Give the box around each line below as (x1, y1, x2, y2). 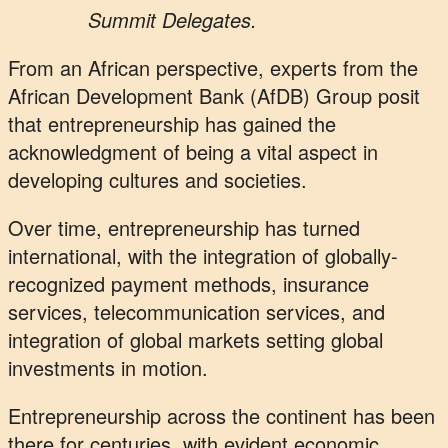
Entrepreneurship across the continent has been (8, 401, 435, 431)
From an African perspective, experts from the (8, 53, 418, 83)
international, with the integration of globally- (8, 241, 398, 271)
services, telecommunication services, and (8, 297, 385, 327)
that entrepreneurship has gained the (8, 109, 336, 139)
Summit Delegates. (88, 5, 257, 35)
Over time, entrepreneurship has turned (8, 213, 360, 243)
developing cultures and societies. (8, 165, 307, 195)
